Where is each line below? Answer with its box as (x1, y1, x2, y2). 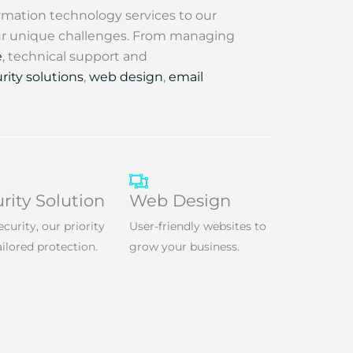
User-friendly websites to (129, 219, 266, 233)
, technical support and (2, 49, 147, 64)
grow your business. (129, 240, 240, 254)
